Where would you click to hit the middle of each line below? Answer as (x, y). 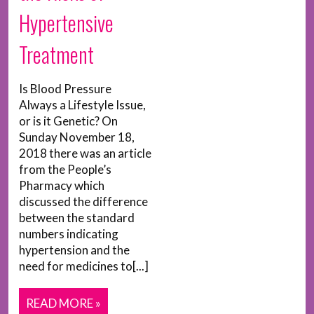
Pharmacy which (62, 185)
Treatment (56, 54)
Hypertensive (66, 23)
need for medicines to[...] (84, 266)
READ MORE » (63, 303)
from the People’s (65, 169)
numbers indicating (69, 234)
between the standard (77, 218)
